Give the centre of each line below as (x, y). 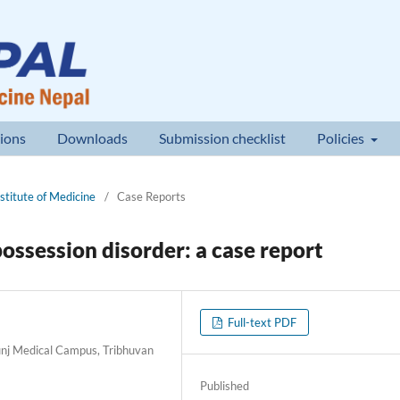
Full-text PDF (261, 322)
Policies (342, 137)
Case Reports (151, 196)
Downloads (93, 137)
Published (225, 385)
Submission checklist (223, 137)
